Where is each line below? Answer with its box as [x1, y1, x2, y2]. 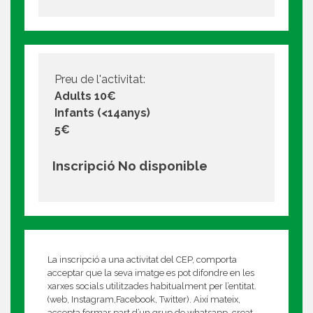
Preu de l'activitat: [54, 73, 145, 87]
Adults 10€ [54, 89, 116, 103]
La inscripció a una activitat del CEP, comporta [47, 254, 237, 265]
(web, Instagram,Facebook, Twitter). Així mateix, [47, 294, 240, 305]
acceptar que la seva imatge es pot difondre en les [47, 268, 254, 279]
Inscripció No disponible [52, 157, 208, 173]
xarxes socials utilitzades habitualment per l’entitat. [47, 281, 256, 292]
